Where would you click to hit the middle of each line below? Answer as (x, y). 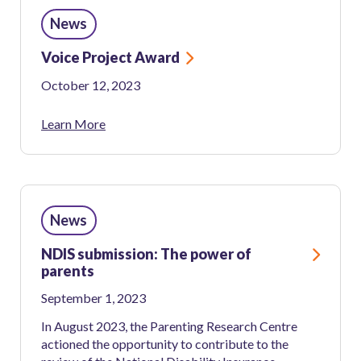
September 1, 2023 (93, 298)
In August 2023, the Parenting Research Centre (169, 326)
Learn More (73, 123)
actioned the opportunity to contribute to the (165, 343)
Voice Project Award (110, 58)
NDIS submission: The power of (146, 253)
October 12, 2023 (91, 85)
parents (68, 270)
